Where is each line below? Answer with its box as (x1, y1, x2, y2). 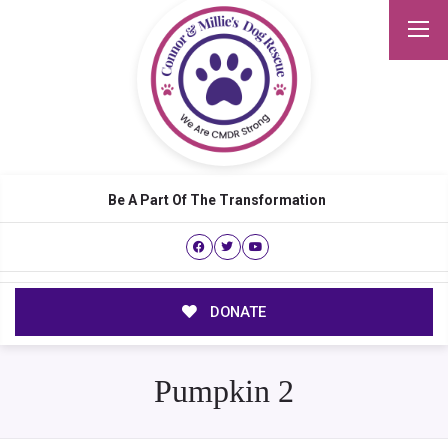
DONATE (205, 303, 266, 322)
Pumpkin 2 (153, 374, 294, 410)
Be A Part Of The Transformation (108, 192, 326, 208)
